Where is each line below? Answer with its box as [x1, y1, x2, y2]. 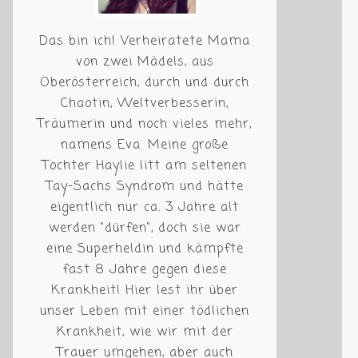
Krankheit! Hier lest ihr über [51, 281, 238, 300]
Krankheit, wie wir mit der [56, 323, 233, 342]
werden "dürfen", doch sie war [48, 219, 241, 238]
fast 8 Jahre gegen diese [62, 261, 227, 280]
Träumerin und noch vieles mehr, [38, 115, 252, 134]
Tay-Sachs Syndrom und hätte [46, 177, 244, 197]
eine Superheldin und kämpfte [46, 240, 244, 259]
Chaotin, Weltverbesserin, [61, 94, 229, 113]
